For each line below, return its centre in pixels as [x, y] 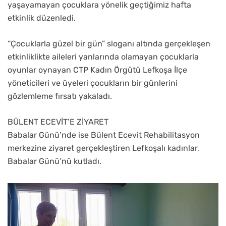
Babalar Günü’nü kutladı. [54, 161]
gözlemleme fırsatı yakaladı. [60, 96]
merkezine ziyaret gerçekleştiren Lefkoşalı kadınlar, [103, 148]
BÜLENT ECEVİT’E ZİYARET [58, 122]
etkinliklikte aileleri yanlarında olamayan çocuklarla [103, 57]
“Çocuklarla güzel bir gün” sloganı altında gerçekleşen [109, 44]
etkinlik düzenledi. [42, 18]
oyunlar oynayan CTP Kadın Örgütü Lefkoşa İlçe [97, 70]
